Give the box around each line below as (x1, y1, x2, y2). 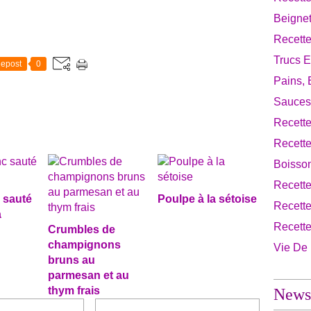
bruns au (48, 254, 95, 266)
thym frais (48, 285, 100, 296)
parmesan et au (48, 269, 129, 281)
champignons (48, 239, 121, 251)
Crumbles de (48, 224, 115, 235)
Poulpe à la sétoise (157, 193, 257, 205)
